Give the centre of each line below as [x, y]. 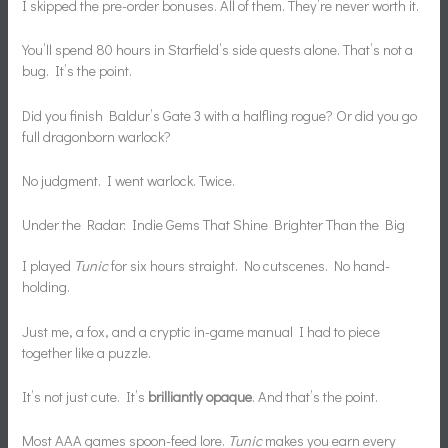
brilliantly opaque [200, 397]
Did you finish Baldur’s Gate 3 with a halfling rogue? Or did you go [220, 115]
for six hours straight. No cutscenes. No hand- [249, 266]
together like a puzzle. [87, 352]
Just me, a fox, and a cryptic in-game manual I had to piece [201, 331]
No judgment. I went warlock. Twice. [129, 180]
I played [48, 266]
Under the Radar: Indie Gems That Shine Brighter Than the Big [214, 225]
